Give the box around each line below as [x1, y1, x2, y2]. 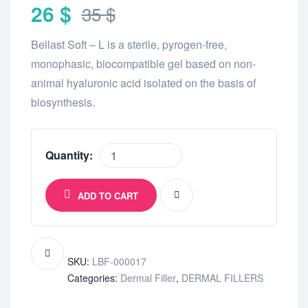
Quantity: [45, 147, 93, 164]
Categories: [67, 270, 120, 285]
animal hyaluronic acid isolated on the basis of [31, 75, 256, 91]
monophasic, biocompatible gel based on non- [31, 56, 256, 71]
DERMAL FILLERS [181, 270, 263, 285]
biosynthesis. [31, 94, 95, 110]
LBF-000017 [92, 254, 146, 268]
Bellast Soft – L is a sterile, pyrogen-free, [31, 36, 227, 52]
